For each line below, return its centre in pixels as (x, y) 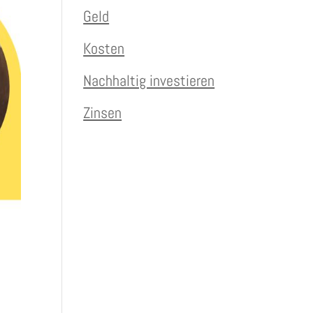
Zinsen (103, 112)
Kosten (104, 48)
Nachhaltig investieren (149, 80)
